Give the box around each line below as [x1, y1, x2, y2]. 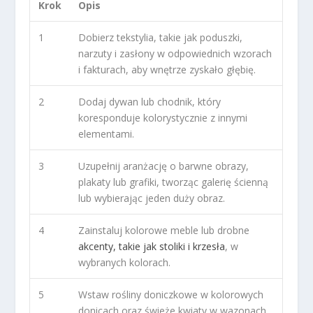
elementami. [78, 126, 135, 140]
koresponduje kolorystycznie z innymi [78, 110, 248, 124]
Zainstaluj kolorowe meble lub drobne [78, 223, 250, 237]
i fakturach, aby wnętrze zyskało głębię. [78, 62, 256, 76]
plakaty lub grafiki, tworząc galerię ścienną [78, 175, 269, 189]
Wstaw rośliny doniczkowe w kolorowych [78, 287, 264, 301]
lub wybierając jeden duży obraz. [78, 191, 226, 205]
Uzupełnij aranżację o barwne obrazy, [78, 159, 249, 173]
